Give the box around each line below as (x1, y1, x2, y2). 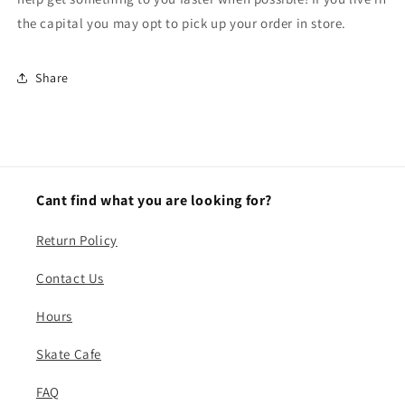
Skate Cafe (36, 345, 101, 363)
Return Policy (36, 231, 118, 249)
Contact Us (36, 269, 104, 287)
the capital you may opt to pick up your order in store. (17, 14, 347, 32)
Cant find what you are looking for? (36, 191, 272, 210)
